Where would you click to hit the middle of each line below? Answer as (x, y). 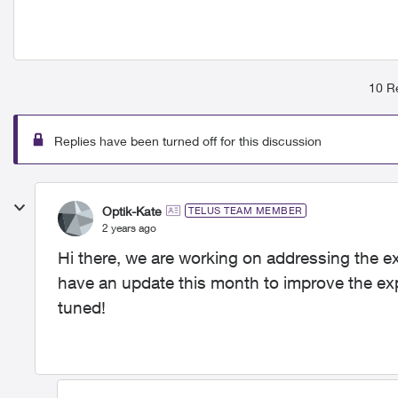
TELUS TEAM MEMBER (246, 210)
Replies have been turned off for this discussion (188, 141)
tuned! (84, 307)
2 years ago (129, 227)
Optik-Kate (132, 211)
